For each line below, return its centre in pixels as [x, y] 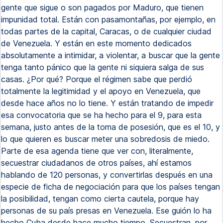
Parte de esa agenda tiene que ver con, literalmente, [97, 151]
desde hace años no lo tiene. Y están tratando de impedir [107, 103]
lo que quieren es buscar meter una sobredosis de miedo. [105, 139]
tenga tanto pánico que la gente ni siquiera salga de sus [103, 67]
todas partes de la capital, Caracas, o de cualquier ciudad [106, 31]
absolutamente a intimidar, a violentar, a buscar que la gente [111, 55]
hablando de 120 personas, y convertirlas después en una [107, 175]
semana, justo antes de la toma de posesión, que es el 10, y [111, 127]
